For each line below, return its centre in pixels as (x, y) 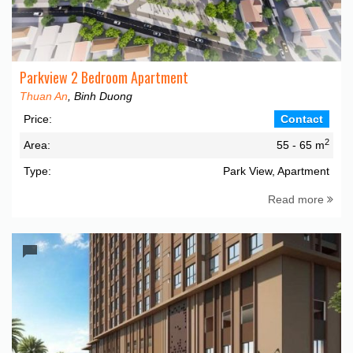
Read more (297, 199)
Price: (38, 119)
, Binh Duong (100, 96)
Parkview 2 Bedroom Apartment (104, 77)
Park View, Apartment (276, 171)
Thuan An (44, 96)
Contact (302, 119)
